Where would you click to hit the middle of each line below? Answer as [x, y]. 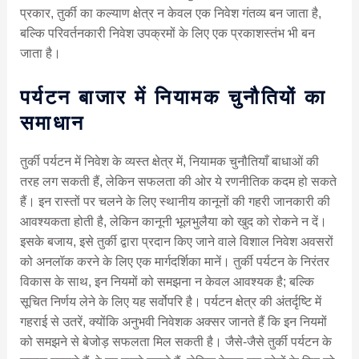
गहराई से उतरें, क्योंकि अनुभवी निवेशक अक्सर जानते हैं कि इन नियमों [173, 322]
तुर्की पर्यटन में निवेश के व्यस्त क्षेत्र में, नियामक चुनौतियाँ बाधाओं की [169, 162]
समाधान [52, 123]
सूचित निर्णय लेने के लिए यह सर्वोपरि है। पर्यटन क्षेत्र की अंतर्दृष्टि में [170, 302]
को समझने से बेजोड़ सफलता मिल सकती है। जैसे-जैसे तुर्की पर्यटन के [175, 342]
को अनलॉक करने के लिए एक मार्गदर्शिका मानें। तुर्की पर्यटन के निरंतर [174, 262]
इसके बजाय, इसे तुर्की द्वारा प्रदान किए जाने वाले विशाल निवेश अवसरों [176, 242]
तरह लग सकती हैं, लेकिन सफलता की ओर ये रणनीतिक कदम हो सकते [178, 182]
